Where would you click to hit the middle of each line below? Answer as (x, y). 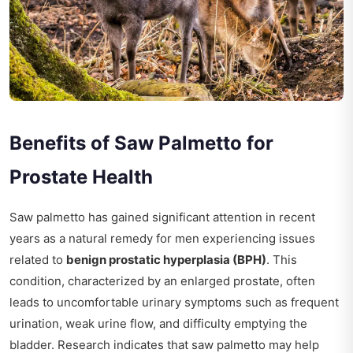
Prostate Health (81, 176)
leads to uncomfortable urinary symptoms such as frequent (174, 302)
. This (282, 259)
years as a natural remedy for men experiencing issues (162, 238)
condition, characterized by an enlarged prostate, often (162, 281)
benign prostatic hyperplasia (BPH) (166, 259)
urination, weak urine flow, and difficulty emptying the (158, 323)
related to (38, 259)
